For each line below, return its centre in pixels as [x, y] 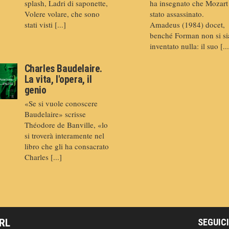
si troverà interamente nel [64, 135]
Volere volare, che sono [62, 14]
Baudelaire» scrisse [55, 114]
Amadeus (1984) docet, [187, 25]
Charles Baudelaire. [63, 68]
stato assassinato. [177, 14]
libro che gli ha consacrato [66, 146]
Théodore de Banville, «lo [66, 124]
